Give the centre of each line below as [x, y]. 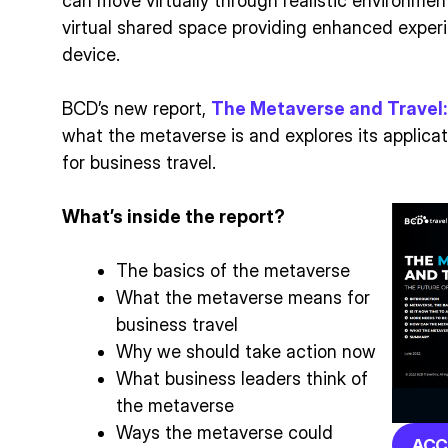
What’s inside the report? [173, 216]
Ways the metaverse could [224, 432]
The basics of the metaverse [233, 270]
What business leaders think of [242, 378]
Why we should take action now [246, 351]
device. [93, 54]
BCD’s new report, [136, 108]
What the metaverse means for [243, 297]
